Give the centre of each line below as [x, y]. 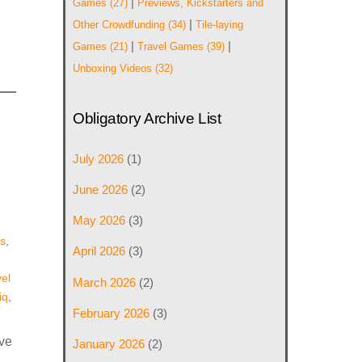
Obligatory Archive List [147, 118]
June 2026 [101, 190]
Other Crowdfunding [119, 25]
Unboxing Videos [113, 69]
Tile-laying [220, 25]
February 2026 [112, 313]
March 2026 [105, 282]
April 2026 [99, 251]
